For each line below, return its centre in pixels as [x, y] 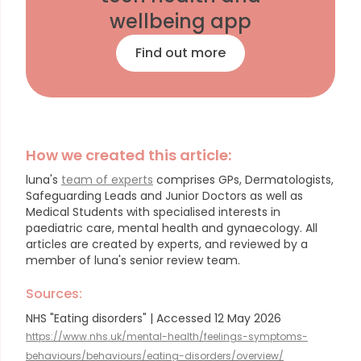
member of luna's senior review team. [133, 260]
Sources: [54, 294]
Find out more [180, 53]
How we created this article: [129, 155]
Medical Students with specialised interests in [153, 212]
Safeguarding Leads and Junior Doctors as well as [164, 196]
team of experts [107, 180]
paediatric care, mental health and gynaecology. [164, 228]
